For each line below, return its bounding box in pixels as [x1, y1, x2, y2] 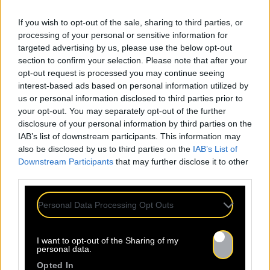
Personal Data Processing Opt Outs [38, 200, 174, 210]
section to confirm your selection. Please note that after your [18, 55, 247, 65]
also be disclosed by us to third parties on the [18, 144, 193, 154]
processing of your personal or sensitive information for [18, 30, 228, 40]
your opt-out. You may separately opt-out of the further [18, 106, 226, 116]
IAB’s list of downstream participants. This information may [18, 131, 240, 141]
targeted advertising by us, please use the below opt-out [18, 43, 232, 52]
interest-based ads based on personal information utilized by [18, 81, 248, 90]
